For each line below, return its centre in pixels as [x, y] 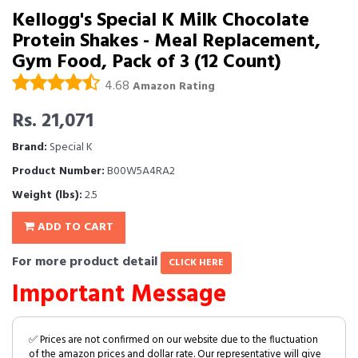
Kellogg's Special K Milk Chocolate [161, 21]
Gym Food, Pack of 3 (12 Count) [147, 62]
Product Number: [58, 171]
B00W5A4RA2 [140, 171]
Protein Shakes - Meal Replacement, [166, 42]
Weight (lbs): [47, 195]
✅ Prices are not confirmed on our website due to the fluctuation [173, 340]
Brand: [30, 147]
